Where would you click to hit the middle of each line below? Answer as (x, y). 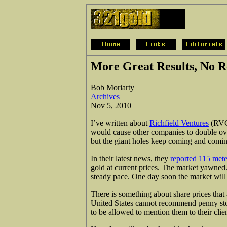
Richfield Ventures (179, 123)
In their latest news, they (130, 158)
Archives (105, 96)
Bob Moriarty (112, 87)
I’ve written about (120, 123)
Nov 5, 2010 (111, 105)
